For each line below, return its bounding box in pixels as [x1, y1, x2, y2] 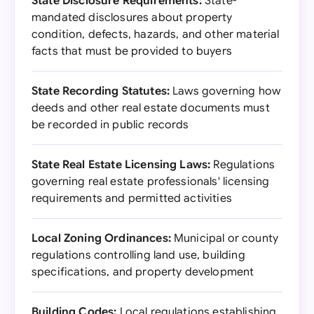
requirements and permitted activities [32, 191, 232, 205]
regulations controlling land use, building [32, 248, 245, 262]
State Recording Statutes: [32, 84, 170, 98]
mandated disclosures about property [32, 11, 233, 25]
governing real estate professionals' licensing [32, 175, 270, 189]
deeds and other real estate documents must [32, 101, 270, 115]
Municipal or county [170, 231, 279, 245]
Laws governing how [170, 84, 281, 98]
